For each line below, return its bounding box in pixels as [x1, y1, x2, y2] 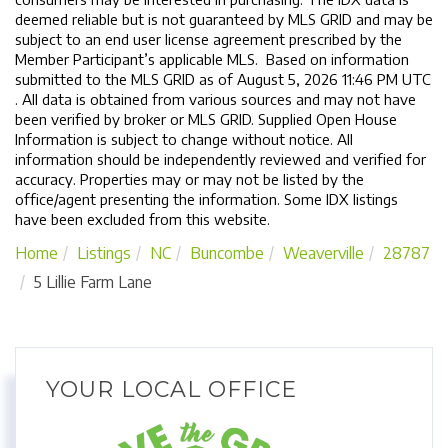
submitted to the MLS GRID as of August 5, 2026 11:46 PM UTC [15, 69, 431, 88]
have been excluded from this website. [15, 209, 270, 228]
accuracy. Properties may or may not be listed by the [15, 169, 364, 188]
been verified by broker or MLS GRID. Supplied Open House [15, 109, 397, 128]
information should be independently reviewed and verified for [15, 149, 426, 168]
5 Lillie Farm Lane [34, 271, 152, 292]
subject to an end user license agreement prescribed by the [15, 29, 402, 48]
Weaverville [283, 242, 364, 263]
